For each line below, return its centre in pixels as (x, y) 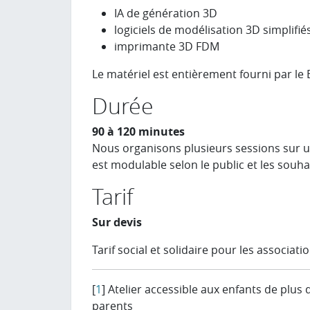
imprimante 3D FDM (167, 46)
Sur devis (117, 222)
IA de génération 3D (166, 13)
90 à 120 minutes (138, 131)
